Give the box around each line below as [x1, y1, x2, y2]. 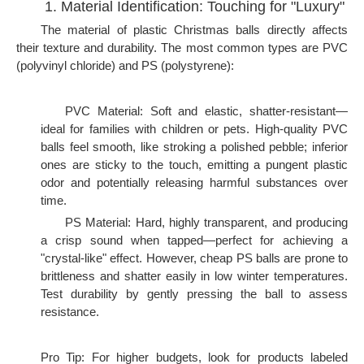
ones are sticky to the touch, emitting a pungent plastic [41, 158, 348, 171]
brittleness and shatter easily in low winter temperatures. [41, 269, 348, 283]
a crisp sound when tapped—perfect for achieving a [41, 233, 348, 247]
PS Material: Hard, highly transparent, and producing [65, 215, 348, 229]
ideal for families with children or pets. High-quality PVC [41, 122, 348, 136]
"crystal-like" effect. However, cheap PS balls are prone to [41, 251, 348, 265]
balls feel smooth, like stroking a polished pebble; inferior [41, 140, 348, 154]
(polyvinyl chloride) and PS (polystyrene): [16, 58, 234, 72]
